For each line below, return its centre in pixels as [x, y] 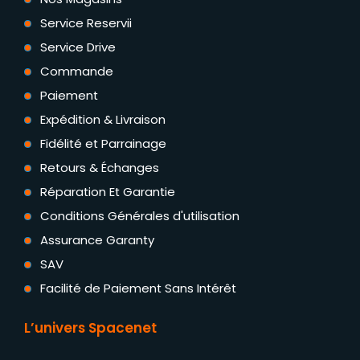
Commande [77, 71]
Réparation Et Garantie [108, 191]
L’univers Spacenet [90, 328]
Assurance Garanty [97, 239]
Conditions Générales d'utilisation [140, 215]
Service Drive [78, 47]
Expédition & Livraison [103, 119]
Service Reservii [86, 22]
